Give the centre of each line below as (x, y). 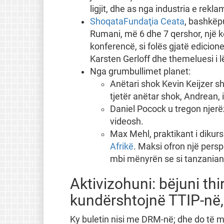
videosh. (126, 121)
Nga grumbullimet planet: (140, 71)
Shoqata (106, 21)
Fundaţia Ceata (154, 21)
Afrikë (121, 146)
